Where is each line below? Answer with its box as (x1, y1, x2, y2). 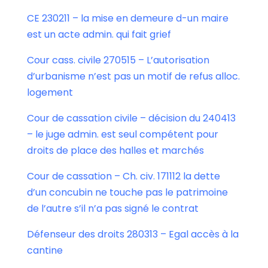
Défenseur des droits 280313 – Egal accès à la (26, 227, 239, 242)
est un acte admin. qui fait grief (26, 28, 171, 42)
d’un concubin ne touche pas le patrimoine (26, 185, 228, 200)
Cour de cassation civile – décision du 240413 (26, 111, 236, 126)
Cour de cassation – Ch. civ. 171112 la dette (26, 169, 220, 184)
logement (26, 86, 73, 100)
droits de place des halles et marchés (26, 144, 204, 158)
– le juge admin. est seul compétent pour (26, 127, 218, 142)
